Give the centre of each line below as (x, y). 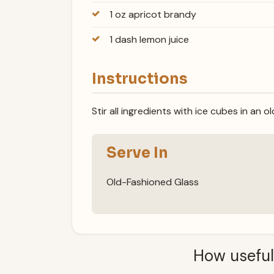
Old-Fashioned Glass (153, 182)
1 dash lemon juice (149, 40)
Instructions (140, 79)
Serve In (137, 153)
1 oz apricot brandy (153, 15)
